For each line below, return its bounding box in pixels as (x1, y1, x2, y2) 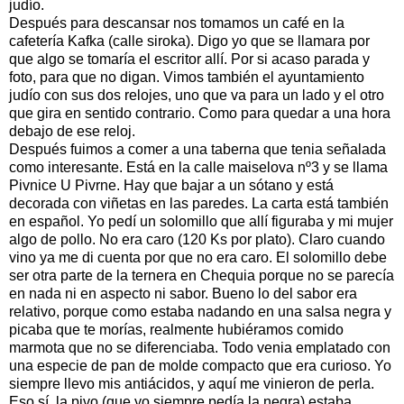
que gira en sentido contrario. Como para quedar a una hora (9, 105, 390, 121)
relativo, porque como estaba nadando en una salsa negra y (9, 303, 391, 319)
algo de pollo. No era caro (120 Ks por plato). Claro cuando (9, 231, 385, 247)
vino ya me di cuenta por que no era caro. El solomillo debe (9, 249, 387, 265)
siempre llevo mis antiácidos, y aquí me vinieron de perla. (9, 375, 374, 391)
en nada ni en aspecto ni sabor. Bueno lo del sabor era (9, 285, 357, 301)
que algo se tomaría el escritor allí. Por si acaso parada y (9, 50, 370, 67)
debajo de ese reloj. (9, 123, 135, 139)
